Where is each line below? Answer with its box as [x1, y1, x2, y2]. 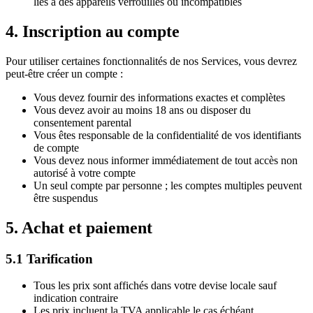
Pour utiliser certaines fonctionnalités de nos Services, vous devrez [6, 54, 297, 67]
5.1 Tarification [6, 251, 93, 266]
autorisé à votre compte [34, 166, 136, 179]
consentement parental [34, 116, 131, 129]
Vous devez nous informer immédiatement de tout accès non [34, 154, 298, 166]
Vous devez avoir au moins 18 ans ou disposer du [34, 103, 251, 116]
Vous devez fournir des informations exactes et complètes [34, 91, 285, 103]
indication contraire [34, 292, 118, 305]
